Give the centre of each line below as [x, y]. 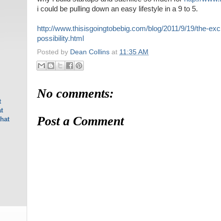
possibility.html [60, 38]
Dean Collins [91, 52]
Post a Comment [80, 121]
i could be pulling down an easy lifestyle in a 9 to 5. [117, 9]
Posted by [54, 52]
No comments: [75, 93]
